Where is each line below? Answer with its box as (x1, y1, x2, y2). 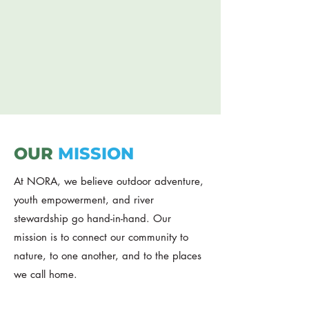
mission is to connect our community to (14, 230, 188, 243)
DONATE (31, 62, 77, 76)
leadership (14, 26, 68, 39)
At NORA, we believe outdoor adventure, (14, 175, 203, 188)
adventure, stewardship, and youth (14, 8, 192, 21)
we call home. (14, 268, 77, 281)
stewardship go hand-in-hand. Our (14, 212, 171, 225)
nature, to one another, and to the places (14, 249, 201, 262)
